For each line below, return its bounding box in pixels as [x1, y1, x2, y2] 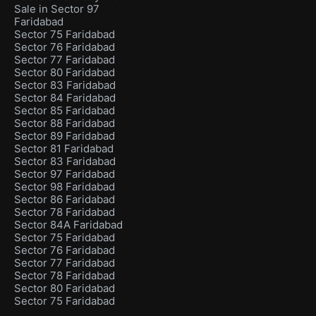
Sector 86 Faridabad [14, 192, 115, 206]
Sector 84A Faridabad [14, 217, 123, 231]
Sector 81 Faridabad [14, 141, 114, 155]
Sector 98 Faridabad [14, 179, 115, 193]
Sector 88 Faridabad [14, 116, 115, 130]
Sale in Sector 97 [14, 1, 99, 16]
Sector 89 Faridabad [14, 128, 115, 142]
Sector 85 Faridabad [14, 103, 115, 117]
